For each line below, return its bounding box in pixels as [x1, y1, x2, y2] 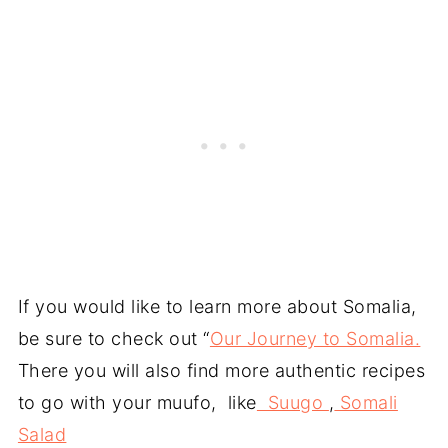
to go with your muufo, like [17, 391, 257, 413]
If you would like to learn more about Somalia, [17, 295, 417, 317]
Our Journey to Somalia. [209, 327, 421, 349]
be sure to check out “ [17, 327, 210, 349]
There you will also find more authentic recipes [17, 359, 426, 381]
